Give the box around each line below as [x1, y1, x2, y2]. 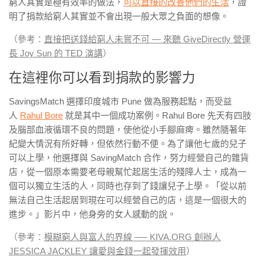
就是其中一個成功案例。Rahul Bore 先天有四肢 [63, 110, 251, 120]
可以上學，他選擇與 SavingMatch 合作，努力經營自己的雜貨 [9, 153, 249, 163]
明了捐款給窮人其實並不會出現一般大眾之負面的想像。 [9, 11, 229, 21]
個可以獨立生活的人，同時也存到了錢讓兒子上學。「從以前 [9, 181, 247, 191]
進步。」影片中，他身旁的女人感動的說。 [9, 209, 176, 219]
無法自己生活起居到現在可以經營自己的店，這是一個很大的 [9, 195, 247, 205]
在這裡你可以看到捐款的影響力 [9, 70, 195, 85]
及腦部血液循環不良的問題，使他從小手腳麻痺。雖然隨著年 [9, 124, 247, 134]
